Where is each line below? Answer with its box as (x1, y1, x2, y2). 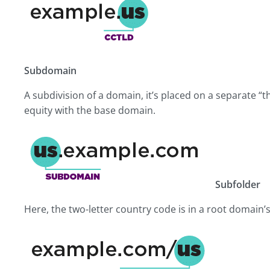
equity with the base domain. (24, 104, 155, 117)
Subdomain (24, 64, 77, 77)
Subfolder (215, 178, 260, 191)
